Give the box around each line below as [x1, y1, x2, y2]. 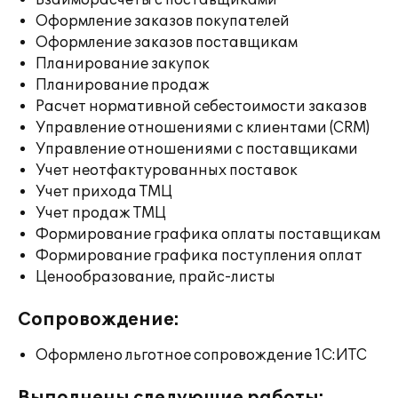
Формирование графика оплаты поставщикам [36, 226, 380, 243]
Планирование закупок [36, 55, 210, 73]
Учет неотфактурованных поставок [36, 162, 298, 179]
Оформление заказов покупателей [36, 12, 290, 30]
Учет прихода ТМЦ [36, 183, 172, 201]
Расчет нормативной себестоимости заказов [36, 98, 367, 115]
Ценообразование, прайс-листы [36, 268, 275, 286]
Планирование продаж [36, 76, 210, 94]
